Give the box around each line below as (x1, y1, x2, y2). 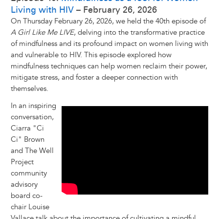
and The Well (10, 146, 54, 156)
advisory (10, 180, 38, 190)
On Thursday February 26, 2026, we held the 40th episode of (10, 17, 206, 26)
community (10, 169, 47, 178)
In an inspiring (10, 101, 56, 111)
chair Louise (10, 202, 49, 212)
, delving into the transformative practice (73, 28, 205, 38)
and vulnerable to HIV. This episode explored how (10, 50, 172, 60)
